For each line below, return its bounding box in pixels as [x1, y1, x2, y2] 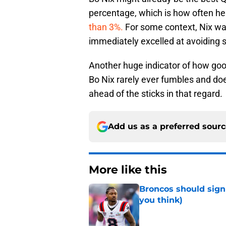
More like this [89, 163, 167, 177]
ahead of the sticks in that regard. [89, 88, 222, 99]
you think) [139, 195, 183, 205]
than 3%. [89, 22, 125, 33]
